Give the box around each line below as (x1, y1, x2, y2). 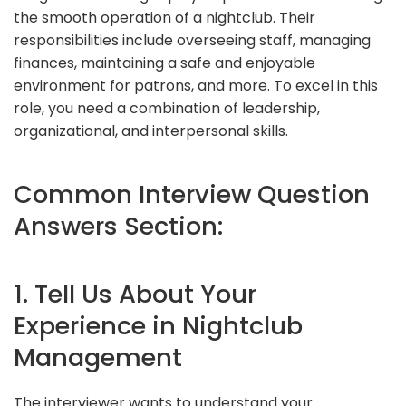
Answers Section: (14, 208, 223, 244)
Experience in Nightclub (14, 307, 303, 343)
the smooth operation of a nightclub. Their (14, 6, 315, 28)
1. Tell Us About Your (14, 275, 256, 312)
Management (14, 339, 182, 375)
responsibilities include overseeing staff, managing (14, 29, 371, 51)
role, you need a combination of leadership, (14, 97, 320, 119)
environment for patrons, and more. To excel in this (14, 74, 378, 96)
